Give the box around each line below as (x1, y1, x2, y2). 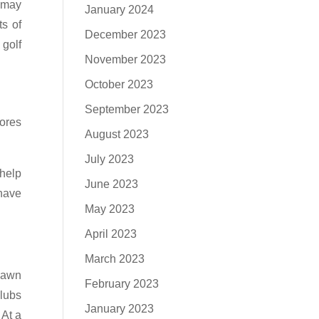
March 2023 (85, 253, 145, 265)
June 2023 (85, 178, 139, 190)
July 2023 (85, 153, 135, 165)
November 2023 (85, 53, 167, 66)
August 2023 (85, 128, 150, 140)
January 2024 (85, 4, 155, 16)
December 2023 (85, 28, 167, 41)
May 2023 (85, 203, 135, 215)
